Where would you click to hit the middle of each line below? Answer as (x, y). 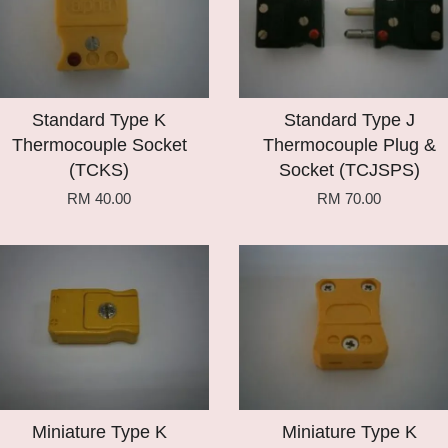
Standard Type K (99, 120)
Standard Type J (349, 120)
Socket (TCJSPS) (349, 170)
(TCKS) (99, 170)
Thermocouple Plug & (349, 145)
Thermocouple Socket (99, 145)
